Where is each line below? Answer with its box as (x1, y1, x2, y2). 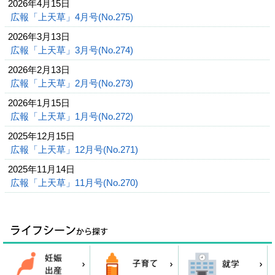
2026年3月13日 (8, 31, 70, 42)
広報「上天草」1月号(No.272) (10, 111, 136, 122)
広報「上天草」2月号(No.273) (10, 78, 136, 88)
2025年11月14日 (8, 164, 75, 174)
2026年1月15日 (8, 98, 70, 108)
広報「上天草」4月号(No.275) (10, 12, 136, 22)
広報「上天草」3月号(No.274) (10, 45, 136, 55)
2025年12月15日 (8, 131, 75, 141)
